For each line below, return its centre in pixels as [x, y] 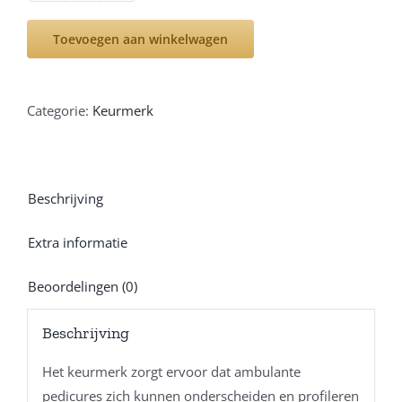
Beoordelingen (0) [83, 286]
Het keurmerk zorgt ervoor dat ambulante [171, 372]
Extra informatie [78, 242]
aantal [99, 66]
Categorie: [60, 110]
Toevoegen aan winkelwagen [140, 39]
